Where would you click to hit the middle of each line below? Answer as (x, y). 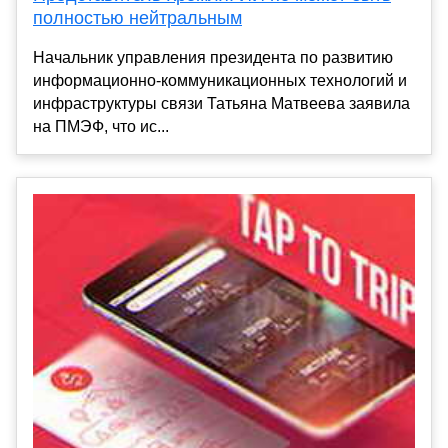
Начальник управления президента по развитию (213, 58)
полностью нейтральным (137, 18)
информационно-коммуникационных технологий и (220, 81)
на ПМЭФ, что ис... (101, 127)
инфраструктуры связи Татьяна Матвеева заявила (221, 104)
